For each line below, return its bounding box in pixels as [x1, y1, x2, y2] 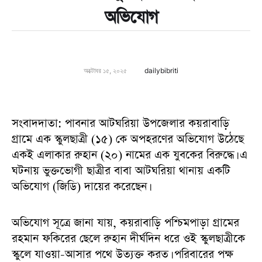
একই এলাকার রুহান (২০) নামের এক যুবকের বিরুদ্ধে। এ [12, 147, 247, 163]
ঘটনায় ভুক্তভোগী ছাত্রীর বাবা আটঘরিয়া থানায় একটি [12, 163, 230, 179]
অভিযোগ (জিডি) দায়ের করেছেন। [12, 179, 149, 195]
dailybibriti [144, 66, 178, 75]
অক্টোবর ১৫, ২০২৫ [84, 66, 127, 75]
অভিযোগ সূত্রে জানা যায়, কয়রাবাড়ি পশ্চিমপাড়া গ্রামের [12, 215, 239, 231]
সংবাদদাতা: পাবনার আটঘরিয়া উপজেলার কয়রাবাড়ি [12, 116, 229, 132]
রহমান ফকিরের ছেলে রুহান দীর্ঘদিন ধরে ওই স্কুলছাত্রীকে [12, 230, 245, 247]
